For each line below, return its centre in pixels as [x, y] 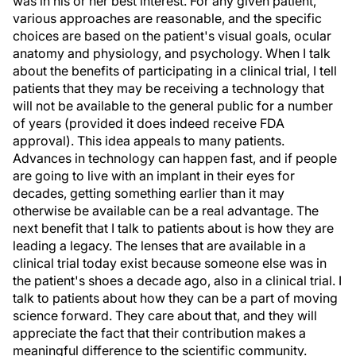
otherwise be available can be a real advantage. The [166, 211]
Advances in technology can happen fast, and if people [175, 158]
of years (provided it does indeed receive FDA [149, 123]
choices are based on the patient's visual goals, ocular [172, 36]
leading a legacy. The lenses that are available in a [159, 246]
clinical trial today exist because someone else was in [170, 263]
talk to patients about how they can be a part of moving [175, 298]
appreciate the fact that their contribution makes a [159, 333]
